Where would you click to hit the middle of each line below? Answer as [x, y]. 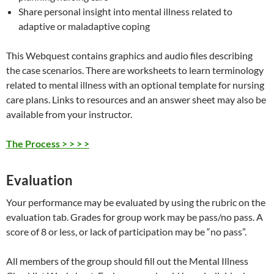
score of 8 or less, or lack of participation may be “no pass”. [126, 232]
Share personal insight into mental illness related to [125, 12]
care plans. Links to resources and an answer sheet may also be [136, 100]
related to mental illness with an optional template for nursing [135, 85]
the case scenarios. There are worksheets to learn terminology [135, 70]
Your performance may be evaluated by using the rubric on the [136, 202]
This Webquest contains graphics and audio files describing [129, 56]
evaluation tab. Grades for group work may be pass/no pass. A [135, 217]
